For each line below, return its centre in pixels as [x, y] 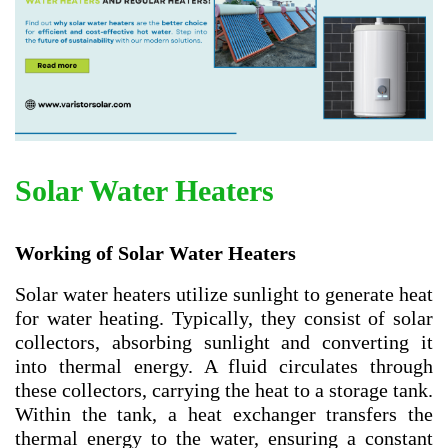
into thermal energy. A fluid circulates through [224, 365]
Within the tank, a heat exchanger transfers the [224, 413]
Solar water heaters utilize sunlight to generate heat [224, 293]
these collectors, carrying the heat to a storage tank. [224, 389]
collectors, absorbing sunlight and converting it [224, 341]
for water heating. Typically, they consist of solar [224, 317]
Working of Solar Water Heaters [155, 252]
